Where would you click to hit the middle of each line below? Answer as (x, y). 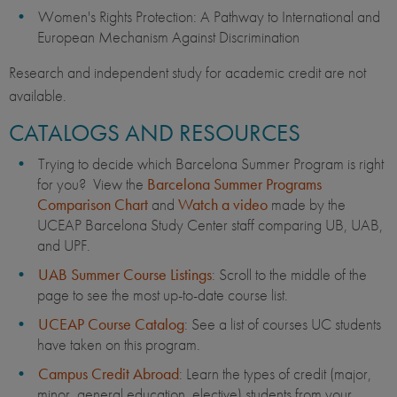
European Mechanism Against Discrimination (168, 37)
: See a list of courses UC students (283, 324)
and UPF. (64, 245)
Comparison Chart (93, 205)
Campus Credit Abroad (109, 374)
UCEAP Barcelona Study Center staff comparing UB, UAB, (210, 225)
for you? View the (92, 184)
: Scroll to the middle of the (289, 275)
